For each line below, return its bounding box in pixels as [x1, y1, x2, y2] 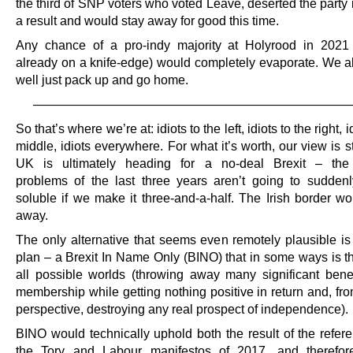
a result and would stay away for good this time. [16, 13, 279, 28]
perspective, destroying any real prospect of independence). [16, 302, 348, 317]
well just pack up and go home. [16, 72, 188, 87]
